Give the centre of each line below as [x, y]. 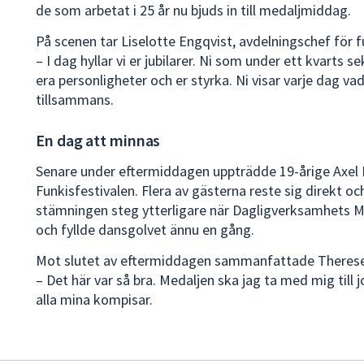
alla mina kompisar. [94, 299]
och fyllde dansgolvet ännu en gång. [145, 229]
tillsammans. [75, 99]
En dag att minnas [98, 140]
